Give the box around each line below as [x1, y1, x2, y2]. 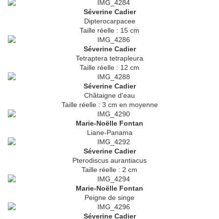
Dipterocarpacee [84, 17, 135, 25]
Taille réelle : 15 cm [80, 26, 139, 35]
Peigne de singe [85, 194, 134, 202]
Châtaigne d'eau [84, 91, 135, 100]
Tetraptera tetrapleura [76, 54, 143, 63]
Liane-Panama [87, 129, 132, 137]
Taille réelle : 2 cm [82, 166, 137, 174]
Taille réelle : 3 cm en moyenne [61, 101, 158, 109]
